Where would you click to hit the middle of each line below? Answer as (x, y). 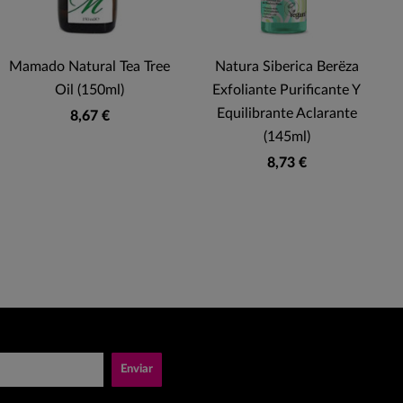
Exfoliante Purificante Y (287, 90)
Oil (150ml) (90, 90)
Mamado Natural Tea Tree (90, 67)
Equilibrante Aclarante (287, 114)
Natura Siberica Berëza (287, 67)
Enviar (137, 369)
